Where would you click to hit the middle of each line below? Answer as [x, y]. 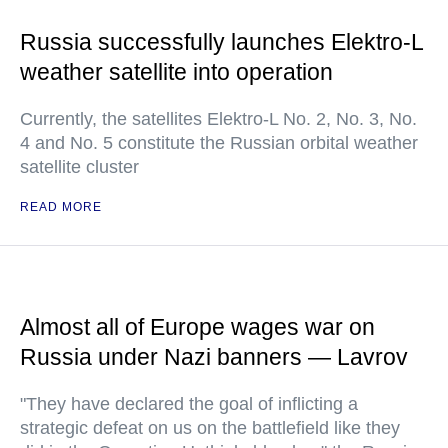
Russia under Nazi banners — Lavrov [214, 357]
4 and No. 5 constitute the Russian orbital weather [219, 143]
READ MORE [61, 207]
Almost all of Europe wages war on [197, 327]
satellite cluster [79, 167]
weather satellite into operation [176, 72]
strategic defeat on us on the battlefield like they [210, 428]
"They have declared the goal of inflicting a [189, 404]
